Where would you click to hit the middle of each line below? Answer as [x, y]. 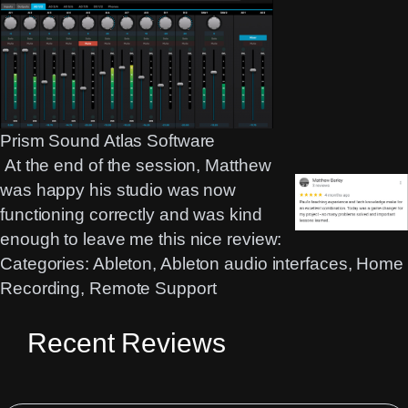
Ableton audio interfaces [254, 264]
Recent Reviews [127, 343]
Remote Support [153, 288]
